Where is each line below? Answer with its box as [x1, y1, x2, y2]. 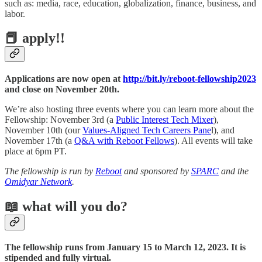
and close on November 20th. [5, 84, 119, 95]
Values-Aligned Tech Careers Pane [82, 125, 211, 136]
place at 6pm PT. [5, 146, 67, 157]
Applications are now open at [5, 74, 123, 84]
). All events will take [174, 136, 253, 146]
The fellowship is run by [5, 166, 95, 177]
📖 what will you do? [5, 199, 127, 215]
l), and [211, 125, 235, 136]
